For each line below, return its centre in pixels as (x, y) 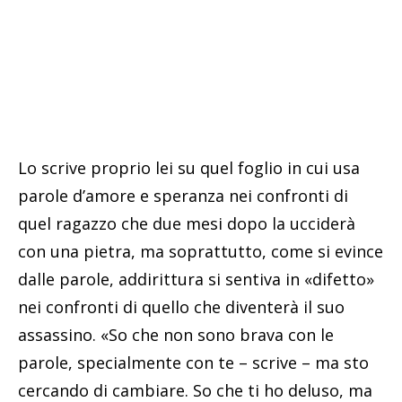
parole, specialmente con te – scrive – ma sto (193, 362)
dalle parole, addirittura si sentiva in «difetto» (196, 279)
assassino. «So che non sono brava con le (176, 334)
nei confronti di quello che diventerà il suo (181, 306)
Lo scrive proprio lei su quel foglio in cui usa (189, 167)
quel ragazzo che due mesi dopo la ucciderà (187, 223)
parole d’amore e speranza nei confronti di (183, 195)
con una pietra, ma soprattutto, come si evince (201, 251)
